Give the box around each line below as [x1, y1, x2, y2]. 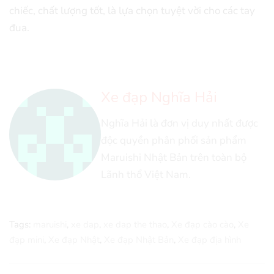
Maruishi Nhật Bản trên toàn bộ [101, 150, 246, 165]
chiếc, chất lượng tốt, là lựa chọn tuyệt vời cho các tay [9, 4, 255, 18]
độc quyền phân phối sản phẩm [101, 133, 246, 148]
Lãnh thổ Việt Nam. [101, 168, 191, 182]
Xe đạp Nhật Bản [104, 234, 174, 246]
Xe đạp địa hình [178, 234, 241, 246]
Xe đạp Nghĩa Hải [101, 87, 217, 108]
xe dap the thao [103, 218, 167, 231]
